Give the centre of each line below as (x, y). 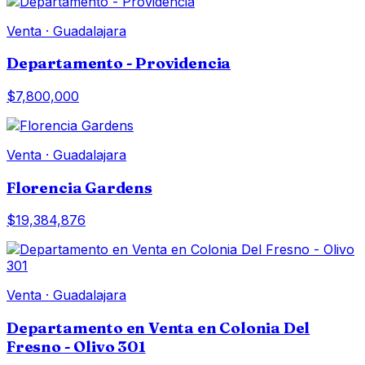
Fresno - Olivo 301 (76, 347)
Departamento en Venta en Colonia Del (158, 328)
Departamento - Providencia (119, 64)
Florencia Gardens (79, 187)
